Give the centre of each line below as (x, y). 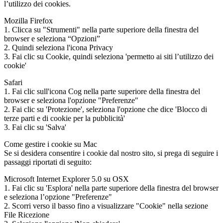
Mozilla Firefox (28, 20)
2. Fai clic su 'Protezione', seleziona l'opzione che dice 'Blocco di (106, 109)
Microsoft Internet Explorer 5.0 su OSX (66, 179)
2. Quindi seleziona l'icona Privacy (58, 47)
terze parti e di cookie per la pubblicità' (64, 118)
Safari (13, 82)
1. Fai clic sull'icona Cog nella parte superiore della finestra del (102, 91)
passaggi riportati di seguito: (48, 162)
